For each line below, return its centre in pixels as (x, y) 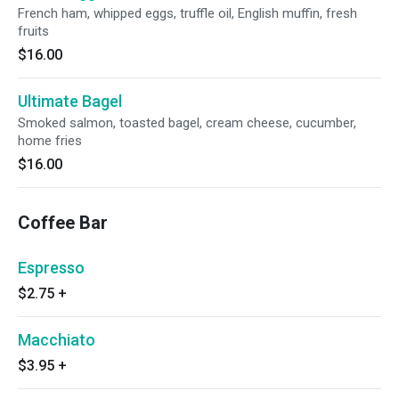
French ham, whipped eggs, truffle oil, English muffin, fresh (187, 13)
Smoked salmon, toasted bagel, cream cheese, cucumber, (187, 123)
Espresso (51, 268)
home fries (50, 141)
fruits (33, 31)
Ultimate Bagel (70, 101)
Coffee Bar (63, 223)
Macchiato (57, 340)
